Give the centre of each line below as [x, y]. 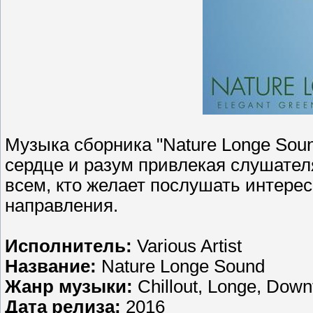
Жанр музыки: [69, 286]
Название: [51, 266]
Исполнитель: [68, 246]
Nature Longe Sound [181, 266]
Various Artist [187, 246]
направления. [61, 205]
